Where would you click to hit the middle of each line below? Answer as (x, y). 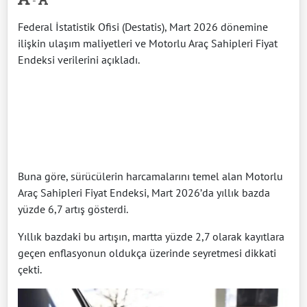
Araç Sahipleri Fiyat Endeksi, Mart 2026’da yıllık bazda (144, 193)
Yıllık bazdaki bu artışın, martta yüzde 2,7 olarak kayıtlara (151, 237)
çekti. (30, 270)
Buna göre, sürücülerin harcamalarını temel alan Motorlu (150, 176)
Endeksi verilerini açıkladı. (79, 60)
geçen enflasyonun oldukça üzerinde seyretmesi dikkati (147, 253)
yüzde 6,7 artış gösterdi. (73, 209)
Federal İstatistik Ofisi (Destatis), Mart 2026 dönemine (143, 27)
